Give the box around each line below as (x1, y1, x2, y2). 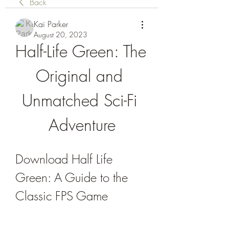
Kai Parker (34, 18, 68, 30)
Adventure (48, 114, 116, 136)
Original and (36, 65, 123, 87)
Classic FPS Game (15, 188, 108, 204)
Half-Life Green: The (15, 40, 146, 62)
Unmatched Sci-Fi (21, 89, 137, 111)
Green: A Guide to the (15, 169, 128, 186)
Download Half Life (15, 151, 112, 167)
